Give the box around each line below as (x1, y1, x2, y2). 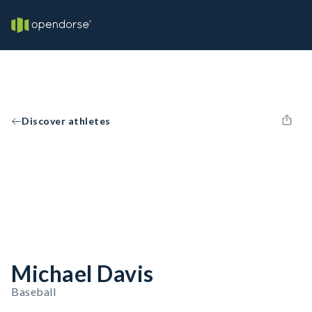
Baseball (11, 285, 56, 298)
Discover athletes (22, 115, 111, 127)
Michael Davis (11, 260, 154, 287)
